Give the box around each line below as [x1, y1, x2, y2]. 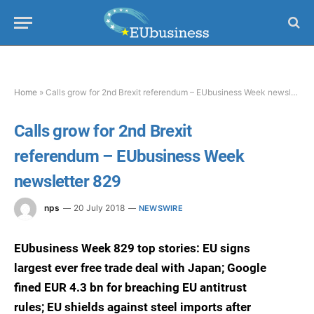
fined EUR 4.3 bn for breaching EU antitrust [14, 280, 247, 294]
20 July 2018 [74, 203, 125, 214]
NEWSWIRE [139, 203, 183, 214]
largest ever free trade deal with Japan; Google [14, 261, 266, 275]
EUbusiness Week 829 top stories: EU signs [14, 241, 250, 255]
